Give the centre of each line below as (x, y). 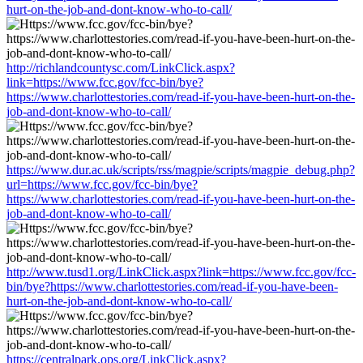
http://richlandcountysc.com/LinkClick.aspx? (121, 67)
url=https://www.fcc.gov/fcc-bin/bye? (102, 184)
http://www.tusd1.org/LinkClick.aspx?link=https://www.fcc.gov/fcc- (181, 271)
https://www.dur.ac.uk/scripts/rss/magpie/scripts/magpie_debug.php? (181, 169)
